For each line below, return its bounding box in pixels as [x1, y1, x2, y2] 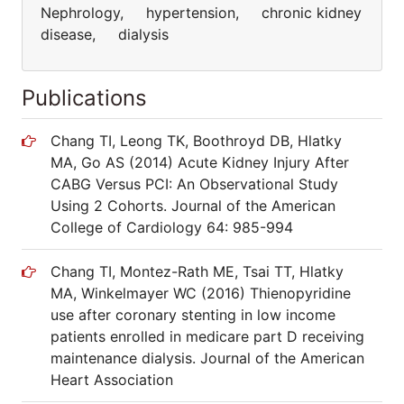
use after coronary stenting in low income [50, 306, 335, 324]
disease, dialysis [41, 25, 169, 43]
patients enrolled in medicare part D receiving [50, 327, 364, 345]
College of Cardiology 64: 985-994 [50, 218, 293, 236]
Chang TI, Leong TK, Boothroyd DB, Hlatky [50, 132, 342, 150]
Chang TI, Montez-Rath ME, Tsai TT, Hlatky [50, 262, 344, 280]
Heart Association [50, 371, 173, 389]
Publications [22, 85, 147, 111]
